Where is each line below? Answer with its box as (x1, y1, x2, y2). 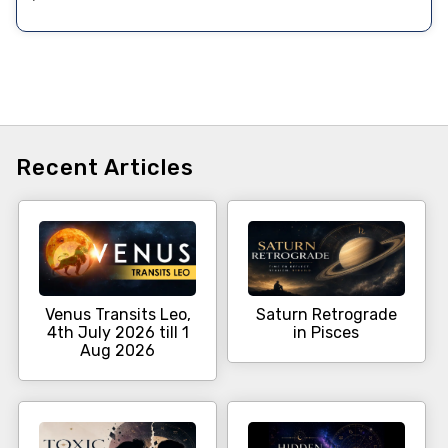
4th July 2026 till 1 (46, 323, 189, 343)
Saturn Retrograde (255, 305, 397, 325)
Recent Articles (16, 154, 194, 182)
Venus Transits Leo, (44, 305, 191, 325)
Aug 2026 (80, 341, 155, 361)
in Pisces (293, 323, 360, 343)
